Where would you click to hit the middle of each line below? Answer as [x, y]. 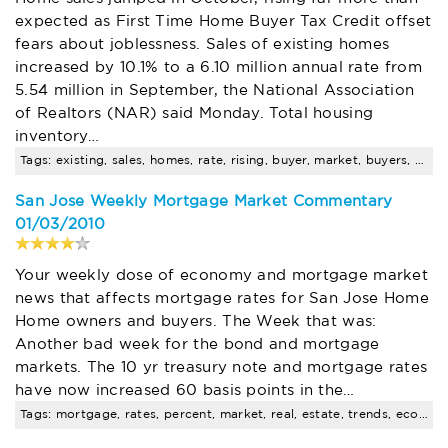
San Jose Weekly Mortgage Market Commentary [204, 201]
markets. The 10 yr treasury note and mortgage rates [221, 367]
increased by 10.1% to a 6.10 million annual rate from [218, 67]
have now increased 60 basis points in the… [185, 390]
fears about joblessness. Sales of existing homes [202, 44]
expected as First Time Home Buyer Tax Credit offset [223, 21]
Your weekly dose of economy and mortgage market [222, 275]
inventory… [57, 136]
